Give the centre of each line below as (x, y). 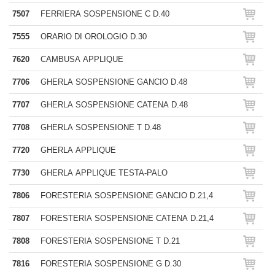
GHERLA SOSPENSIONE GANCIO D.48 (114, 82)
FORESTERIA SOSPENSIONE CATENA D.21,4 (127, 218)
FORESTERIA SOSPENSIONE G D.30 (111, 264)
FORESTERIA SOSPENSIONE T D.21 (110, 241)
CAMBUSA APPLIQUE (82, 59)
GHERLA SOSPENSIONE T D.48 (101, 127)
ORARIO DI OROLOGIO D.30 (94, 37)
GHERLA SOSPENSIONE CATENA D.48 (114, 105)
